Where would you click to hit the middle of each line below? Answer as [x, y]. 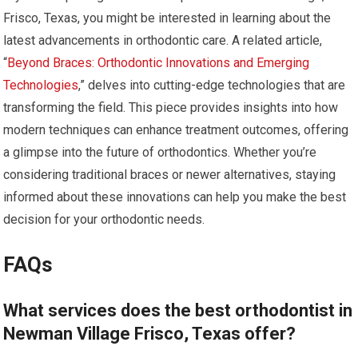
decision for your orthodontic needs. [104, 220]
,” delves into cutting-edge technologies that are [212, 86]
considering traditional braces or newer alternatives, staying [170, 175]
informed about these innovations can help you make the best [175, 197]
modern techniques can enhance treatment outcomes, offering [176, 130]
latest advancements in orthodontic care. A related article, [163, 41]
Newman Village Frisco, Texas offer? [150, 334]
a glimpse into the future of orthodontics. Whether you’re [160, 153]
